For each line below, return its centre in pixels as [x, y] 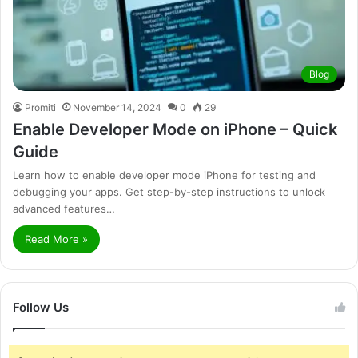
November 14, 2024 [117, 108]
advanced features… [64, 209]
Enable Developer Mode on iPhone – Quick [175, 130]
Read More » [56, 239]
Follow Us [41, 308]
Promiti [40, 108]
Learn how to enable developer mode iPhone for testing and [164, 175]
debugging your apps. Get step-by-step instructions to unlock [169, 192]
